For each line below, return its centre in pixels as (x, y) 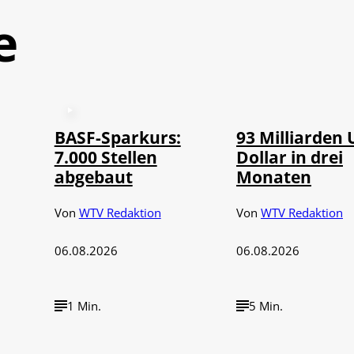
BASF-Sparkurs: (117, 137)
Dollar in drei (289, 156)
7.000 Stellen (105, 156)
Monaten (273, 176)
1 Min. (84, 305)
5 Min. (265, 305)
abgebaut (93, 176)
